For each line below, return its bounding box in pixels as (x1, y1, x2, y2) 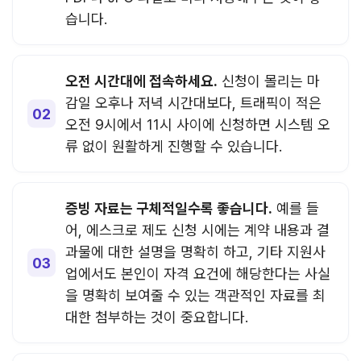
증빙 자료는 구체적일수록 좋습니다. (65, 199, 272, 217)
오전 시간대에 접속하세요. (65, 72, 218, 89)
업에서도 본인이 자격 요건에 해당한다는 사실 (65, 264, 330, 282)
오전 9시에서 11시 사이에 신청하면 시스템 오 (65, 115, 330, 133)
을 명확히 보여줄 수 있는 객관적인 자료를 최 (65, 286, 326, 304)
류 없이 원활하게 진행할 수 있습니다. (65, 137, 282, 155)
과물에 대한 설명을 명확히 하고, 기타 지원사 (65, 243, 326, 260)
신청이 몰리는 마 (218, 72, 320, 89)
